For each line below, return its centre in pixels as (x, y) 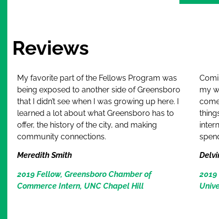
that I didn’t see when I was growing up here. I (98, 102)
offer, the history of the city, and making (87, 125)
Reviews (51, 48)
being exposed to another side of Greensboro (99, 90)
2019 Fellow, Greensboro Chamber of (84, 174)
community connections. (62, 137)
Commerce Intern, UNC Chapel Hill (80, 186)
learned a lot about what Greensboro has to (96, 113)
